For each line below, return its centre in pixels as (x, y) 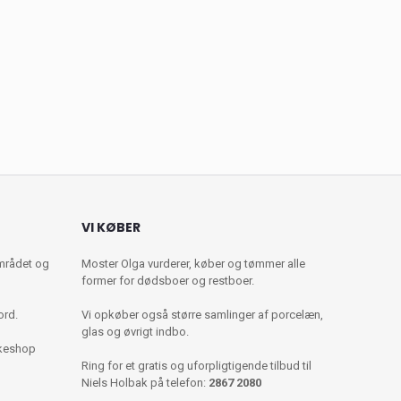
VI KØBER (111, 228)
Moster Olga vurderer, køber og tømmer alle (193, 264)
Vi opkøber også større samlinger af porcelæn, (202, 315)
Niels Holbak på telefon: (145, 383)
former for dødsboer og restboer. (168, 281)
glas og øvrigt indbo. (135, 332)
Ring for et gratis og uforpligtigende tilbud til (196, 366)
